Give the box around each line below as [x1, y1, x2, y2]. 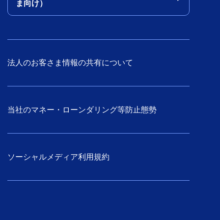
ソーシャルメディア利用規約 [7, 152, 110, 161]
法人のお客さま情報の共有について [7, 58, 133, 67]
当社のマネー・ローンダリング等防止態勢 [7, 105, 157, 114]
